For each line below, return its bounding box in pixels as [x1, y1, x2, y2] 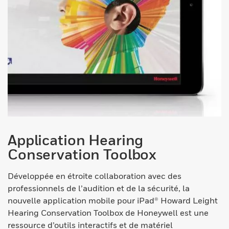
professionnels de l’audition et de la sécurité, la [8, 183, 190, 194]
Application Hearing [8, 131, 144, 149]
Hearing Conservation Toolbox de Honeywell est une [8, 208, 209, 218]
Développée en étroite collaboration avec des [8, 171, 181, 181]
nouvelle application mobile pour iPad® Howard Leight [8, 195, 218, 206]
